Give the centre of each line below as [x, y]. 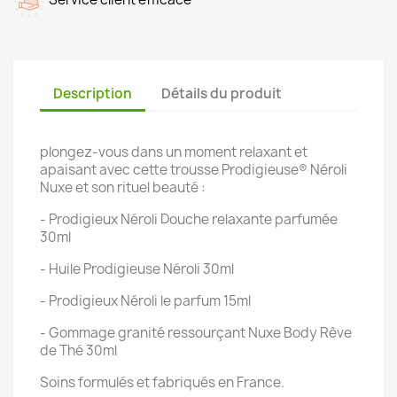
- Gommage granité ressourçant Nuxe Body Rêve [196, 333]
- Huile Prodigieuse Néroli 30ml [137, 269]
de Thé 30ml [78, 350]
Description [93, 93]
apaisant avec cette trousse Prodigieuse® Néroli [194, 170]
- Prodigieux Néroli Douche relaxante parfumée [189, 219]
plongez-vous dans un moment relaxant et [174, 152]
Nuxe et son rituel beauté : [123, 187]
